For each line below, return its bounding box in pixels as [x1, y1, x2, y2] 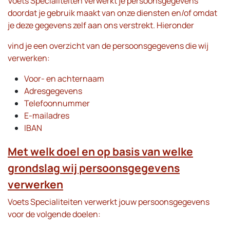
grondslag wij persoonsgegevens [8, 161, 180, 175]
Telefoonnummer [24, 98, 90, 109]
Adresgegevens [24, 85, 82, 97]
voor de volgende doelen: [8, 208, 101, 220]
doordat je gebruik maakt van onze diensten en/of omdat [8, 7, 217, 18]
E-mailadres [24, 110, 69, 121]
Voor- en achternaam [24, 73, 104, 84]
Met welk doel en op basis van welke [8, 144, 193, 159]
